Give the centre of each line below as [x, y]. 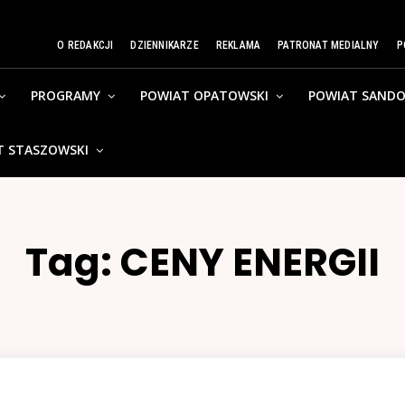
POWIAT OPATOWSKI [205, 95]
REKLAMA [238, 45]
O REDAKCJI [85, 45]
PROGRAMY [66, 95]
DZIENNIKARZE [165, 45]
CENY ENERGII [250, 263]
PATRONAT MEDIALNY [329, 45]
